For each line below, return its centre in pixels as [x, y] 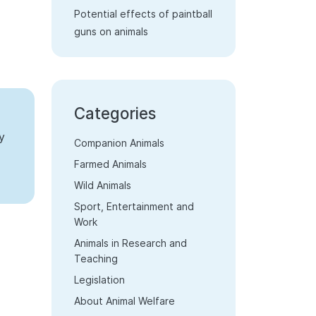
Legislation [99, 280]
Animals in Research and [130, 243]
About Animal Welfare [124, 301]
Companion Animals [119, 143]
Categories [115, 114]
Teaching [96, 259]
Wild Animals [103, 186]
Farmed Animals [110, 164]
